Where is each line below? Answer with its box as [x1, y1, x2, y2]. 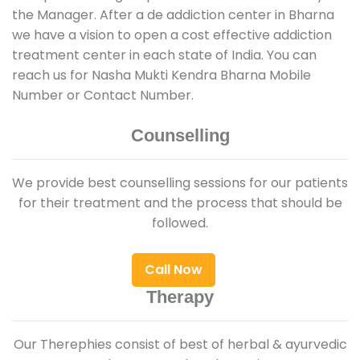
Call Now [145, 260, 202, 279]
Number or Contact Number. [12, 85, 194, 104]
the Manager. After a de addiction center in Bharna [12, 5, 334, 24]
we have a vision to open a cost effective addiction [12, 25, 332, 44]
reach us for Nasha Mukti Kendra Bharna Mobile [12, 65, 311, 84]
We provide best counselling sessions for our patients [12, 173, 348, 192]
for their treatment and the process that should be [18, 193, 342, 212]
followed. [152, 213, 208, 232]
